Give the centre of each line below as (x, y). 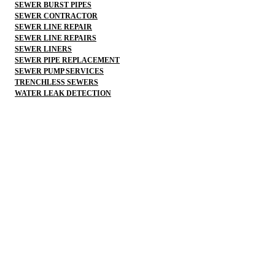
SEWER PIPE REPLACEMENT (67, 60)
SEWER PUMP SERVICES (59, 71)
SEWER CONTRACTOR (56, 16)
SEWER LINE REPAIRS (56, 38)
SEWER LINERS (43, 49)
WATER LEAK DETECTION (63, 93)
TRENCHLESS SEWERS (56, 82)
